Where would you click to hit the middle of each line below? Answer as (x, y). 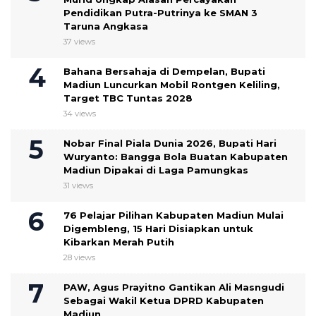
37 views (79, 41)
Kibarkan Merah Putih (119, 242)
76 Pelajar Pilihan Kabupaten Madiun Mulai (174, 215)
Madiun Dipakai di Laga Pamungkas (157, 170)
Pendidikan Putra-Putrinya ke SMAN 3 (160, 12)
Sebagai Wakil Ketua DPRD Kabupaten (164, 300)
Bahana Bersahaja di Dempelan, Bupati (164, 71)
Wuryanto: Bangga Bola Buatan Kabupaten (176, 156)
